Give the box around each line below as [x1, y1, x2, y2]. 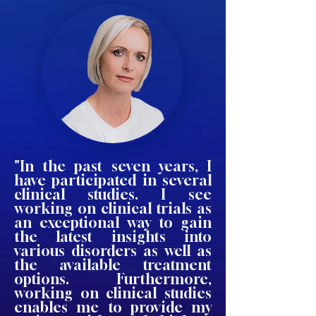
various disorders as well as [14, 242, 212, 260]
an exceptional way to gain [14, 214, 212, 231]
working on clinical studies [14, 284, 212, 302]
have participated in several [14, 171, 212, 189]
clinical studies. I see [14, 186, 212, 203]
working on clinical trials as [14, 200, 212, 217]
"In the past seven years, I [14, 157, 212, 175]
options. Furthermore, [14, 270, 212, 288]
